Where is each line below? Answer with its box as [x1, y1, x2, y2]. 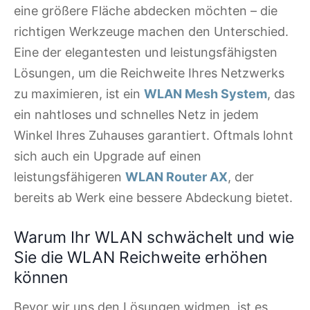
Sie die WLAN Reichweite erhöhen [14, 248, 267, 268]
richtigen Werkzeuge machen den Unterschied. [14, 24, 289, 39]
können [14, 268, 68, 288]
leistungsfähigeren [14, 169, 125, 184]
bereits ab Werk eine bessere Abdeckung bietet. [14, 190, 293, 205]
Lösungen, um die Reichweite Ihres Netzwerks [14, 65, 284, 80]
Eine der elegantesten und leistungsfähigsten [14, 44, 277, 60]
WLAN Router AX [125, 169, 228, 184]
